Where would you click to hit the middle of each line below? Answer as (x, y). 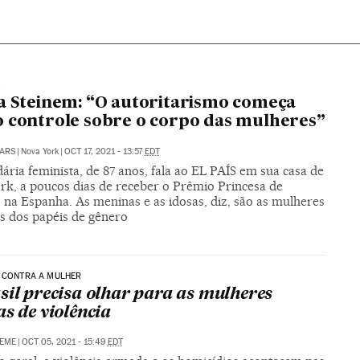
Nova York (39, 151)
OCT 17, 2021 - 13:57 (104, 151)
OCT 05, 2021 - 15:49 (64, 342)
